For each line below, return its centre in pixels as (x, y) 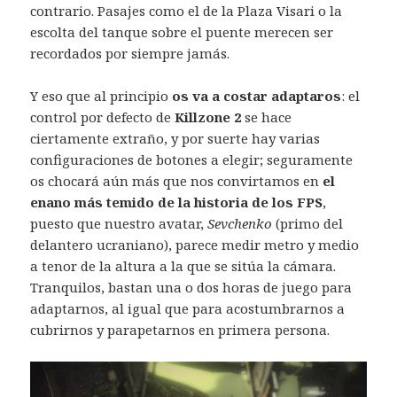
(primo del (308, 224)
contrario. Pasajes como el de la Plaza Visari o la (187, 11)
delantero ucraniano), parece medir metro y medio (195, 245)
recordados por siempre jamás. (130, 54)
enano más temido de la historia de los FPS (177, 202)
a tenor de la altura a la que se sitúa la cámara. (183, 266)
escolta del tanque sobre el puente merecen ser (182, 32)
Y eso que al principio (101, 96)
